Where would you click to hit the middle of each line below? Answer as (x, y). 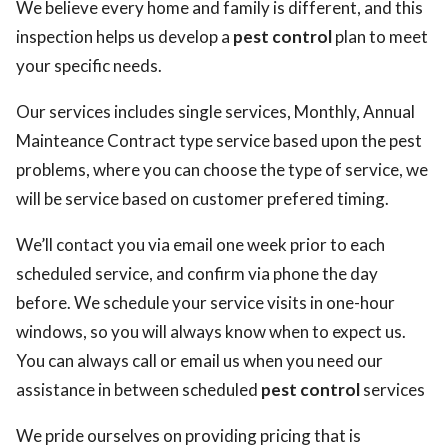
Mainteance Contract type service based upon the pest (219, 140)
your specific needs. (89, 65)
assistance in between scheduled (138, 389)
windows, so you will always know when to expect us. (211, 331)
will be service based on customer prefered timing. (202, 198)
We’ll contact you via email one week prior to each (200, 244)
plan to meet (380, 36)
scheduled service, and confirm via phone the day (197, 273)
